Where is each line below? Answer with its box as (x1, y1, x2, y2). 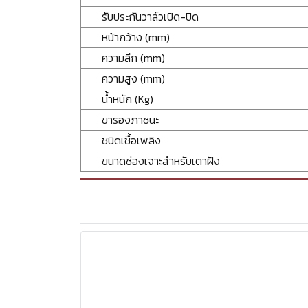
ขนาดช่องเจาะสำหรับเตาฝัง (102, 152, 220, 169)
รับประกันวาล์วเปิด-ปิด (102, 8, 199, 25)
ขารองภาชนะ (102, 111, 159, 128)
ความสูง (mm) (102, 69, 165, 87)
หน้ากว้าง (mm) (102, 28, 170, 45)
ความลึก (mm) (102, 49, 165, 66)
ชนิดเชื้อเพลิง (102, 131, 161, 148)
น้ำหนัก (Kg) (102, 90, 153, 107)
